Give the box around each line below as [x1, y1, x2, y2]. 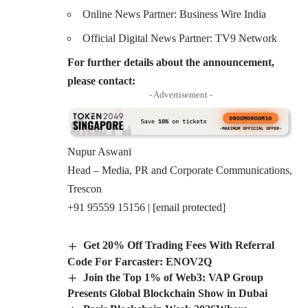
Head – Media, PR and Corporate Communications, [67, 164, 292, 176]
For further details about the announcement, [67, 56, 274, 68]
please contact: [67, 74, 135, 87]
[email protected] [153, 201, 225, 213]
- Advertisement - [149, 89, 212, 100]
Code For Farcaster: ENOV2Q [67, 255, 212, 267]
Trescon [67, 182, 102, 195]
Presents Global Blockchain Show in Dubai [67, 287, 267, 300]
